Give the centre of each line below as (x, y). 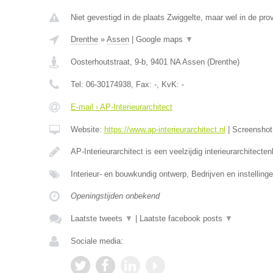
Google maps (160, 39)
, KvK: (169, 84)
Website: (87, 129)
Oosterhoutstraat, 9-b (108, 62)
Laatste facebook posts (182, 218)
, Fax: (142, 84)
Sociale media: (97, 241)
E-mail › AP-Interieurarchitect (121, 107)
